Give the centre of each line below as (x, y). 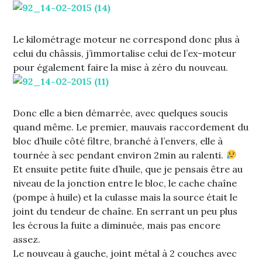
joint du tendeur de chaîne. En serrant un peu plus (125, 211)
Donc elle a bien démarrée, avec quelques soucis (121, 113)
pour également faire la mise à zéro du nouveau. (121, 67)
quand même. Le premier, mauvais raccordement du (131, 127)
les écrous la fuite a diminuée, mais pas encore (117, 225)
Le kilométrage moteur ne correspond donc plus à (127, 39)
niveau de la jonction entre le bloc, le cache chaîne (125, 183)
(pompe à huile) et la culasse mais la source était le (125, 197)
